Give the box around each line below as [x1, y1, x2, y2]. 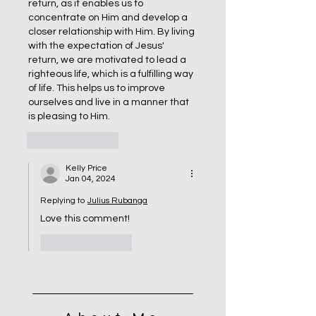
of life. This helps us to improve [28, 83, 167, 93]
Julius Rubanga [87, 196, 147, 205]
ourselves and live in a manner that [28, 97, 191, 107]
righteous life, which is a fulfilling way [28, 69, 195, 79]
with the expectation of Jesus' [28, 41, 166, 51]
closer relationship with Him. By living [28, 27, 197, 37]
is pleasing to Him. [28, 111, 110, 121]
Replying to [40, 196, 85, 205]
